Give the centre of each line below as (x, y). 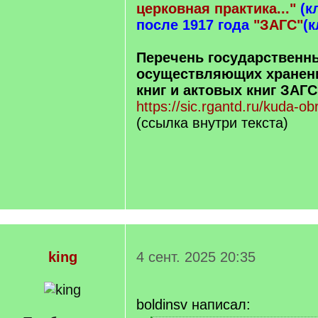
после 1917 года (193, 25)
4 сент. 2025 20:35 (196, 257)
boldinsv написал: (193, 305)
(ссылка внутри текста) (212, 123)
